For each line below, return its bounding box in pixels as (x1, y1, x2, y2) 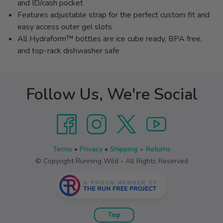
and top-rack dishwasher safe (17, 45, 119, 56)
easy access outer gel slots (17, 21, 112, 32)
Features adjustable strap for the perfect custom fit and (17, 9, 210, 20)
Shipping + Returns (110, 144, 171, 154)
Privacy (79, 144, 103, 154)
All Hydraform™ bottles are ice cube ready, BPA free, (17, 33, 202, 44)
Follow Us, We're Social (25, 84, 198, 105)
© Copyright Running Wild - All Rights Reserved (35, 156, 188, 166)
